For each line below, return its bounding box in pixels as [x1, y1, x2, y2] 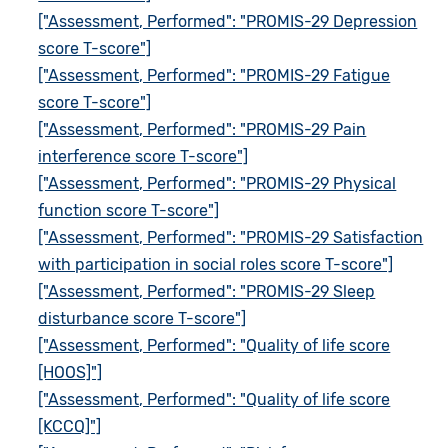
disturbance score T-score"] [38, 309, 247, 329]
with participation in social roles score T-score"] [38, 255, 394, 275]
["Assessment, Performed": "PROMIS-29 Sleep [38, 282, 376, 302]
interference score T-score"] [38, 147, 249, 167]
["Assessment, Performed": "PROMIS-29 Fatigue [38, 66, 391, 86]
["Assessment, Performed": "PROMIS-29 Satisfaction [38, 228, 424, 248]
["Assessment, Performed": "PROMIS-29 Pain [38, 120, 367, 140]
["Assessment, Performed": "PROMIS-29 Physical [38, 174, 397, 194]
